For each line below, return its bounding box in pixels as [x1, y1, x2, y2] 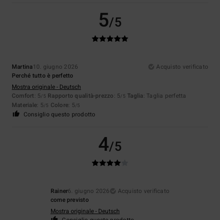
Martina [12, 62, 33, 71]
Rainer [50, 186, 68, 195]
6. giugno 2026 [68, 186, 110, 195]
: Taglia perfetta [143, 91, 187, 100]
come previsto [50, 195, 89, 204]
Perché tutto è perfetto [12, 71, 74, 80]
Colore [50, 100, 69, 110]
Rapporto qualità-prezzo [48, 91, 114, 100]
